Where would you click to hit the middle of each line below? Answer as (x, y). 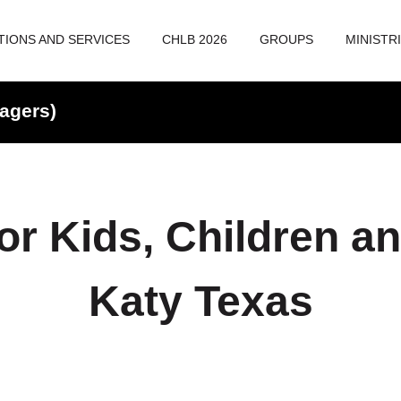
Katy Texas (200, 301)
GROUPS (286, 39)
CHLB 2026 (194, 39)
